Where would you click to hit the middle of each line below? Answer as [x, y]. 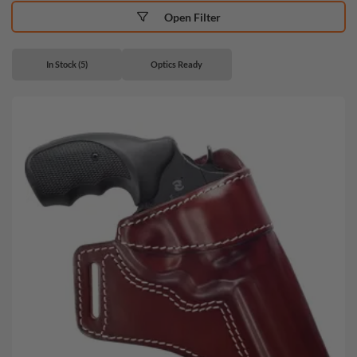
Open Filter [192, 17]
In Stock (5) [67, 64]
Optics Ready [177, 64]
